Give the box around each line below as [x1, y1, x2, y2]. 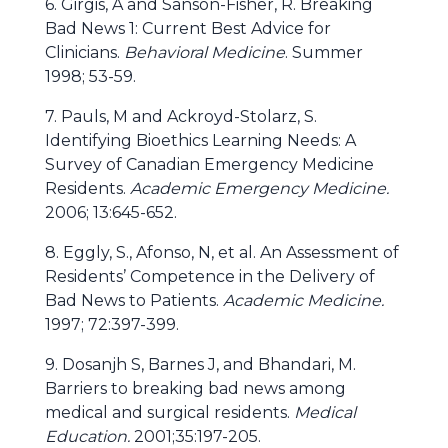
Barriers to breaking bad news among [45, 379, 346, 398]
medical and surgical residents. [45, 403, 294, 422]
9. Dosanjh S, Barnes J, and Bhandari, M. [45, 355, 356, 374]
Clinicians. [45, 43, 124, 62]
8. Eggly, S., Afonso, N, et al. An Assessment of [45, 243, 399, 262]
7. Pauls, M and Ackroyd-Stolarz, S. [45, 107, 317, 126]
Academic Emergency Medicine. [130, 179, 389, 198]
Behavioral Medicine [124, 43, 285, 62]
